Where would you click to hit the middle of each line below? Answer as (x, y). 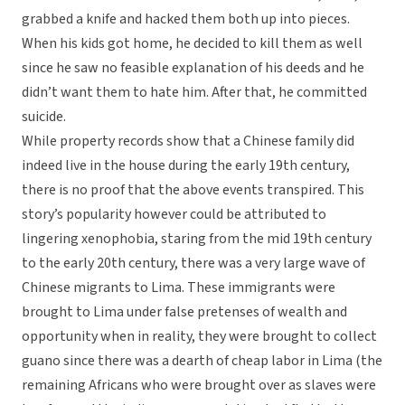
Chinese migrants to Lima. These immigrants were (179, 288)
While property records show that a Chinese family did (188, 141)
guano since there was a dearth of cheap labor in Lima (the (202, 361)
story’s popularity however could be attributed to (174, 215)
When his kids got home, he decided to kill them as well (192, 44)
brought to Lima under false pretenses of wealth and (184, 312)
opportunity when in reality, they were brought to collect (199, 337)
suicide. (44, 117)
